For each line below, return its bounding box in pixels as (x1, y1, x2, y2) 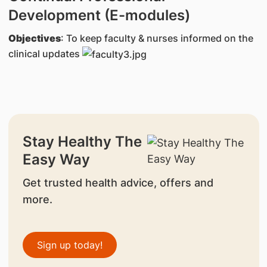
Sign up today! (36, 239, 103, 252)
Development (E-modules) (8, 6, 190, 24)
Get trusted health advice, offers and (22, 176, 213, 190)
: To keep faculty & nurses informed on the (60, 32, 253, 44)
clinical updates (8, 47, 82, 60)
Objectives (8, 32, 61, 44)
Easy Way (22, 151, 90, 169)
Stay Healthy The (22, 133, 142, 151)
